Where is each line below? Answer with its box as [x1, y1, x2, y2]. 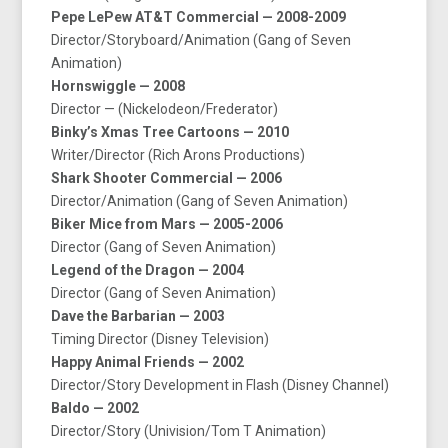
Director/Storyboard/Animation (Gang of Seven [51, 31, 352, 48]
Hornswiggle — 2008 [51, 77, 186, 94]
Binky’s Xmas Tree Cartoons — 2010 [51, 123, 290, 140]
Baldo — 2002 [51, 399, 140, 416]
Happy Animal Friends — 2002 [51, 353, 245, 370]
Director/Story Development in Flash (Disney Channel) [51, 376, 390, 393]
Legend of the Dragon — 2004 [51, 261, 245, 278]
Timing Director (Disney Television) [51, 330, 270, 347]
